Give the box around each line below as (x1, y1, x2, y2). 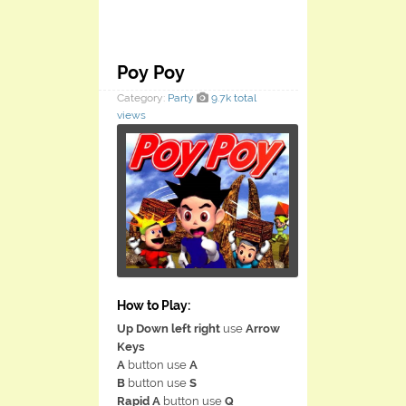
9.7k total (208, 92, 256, 104)
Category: (117, 92, 168, 104)
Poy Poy (117, 62, 185, 83)
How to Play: (117, 298, 190, 314)
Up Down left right (117, 322, 220, 336)
